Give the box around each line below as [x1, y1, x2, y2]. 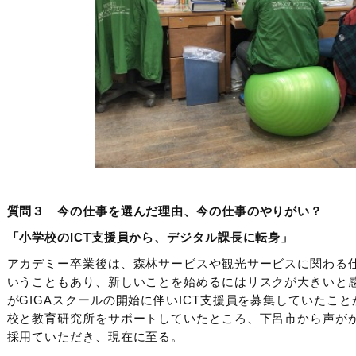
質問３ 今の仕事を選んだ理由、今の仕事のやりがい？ [6, 204, 323, 219]
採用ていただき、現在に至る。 [6, 330, 184, 344]
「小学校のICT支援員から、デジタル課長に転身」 [6, 230, 294, 245]
